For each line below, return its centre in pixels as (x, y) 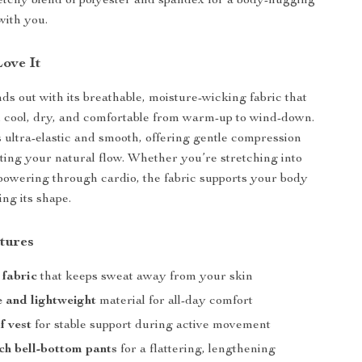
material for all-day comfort (175, 301)
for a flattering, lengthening (197, 350)
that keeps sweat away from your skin (145, 277)
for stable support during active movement (152, 326)
